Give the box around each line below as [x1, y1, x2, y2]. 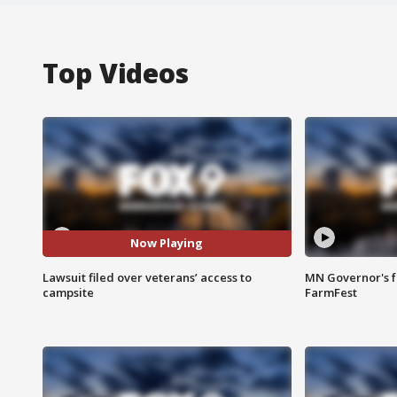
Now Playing [130, 235, 204, 252]
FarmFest [304, 284, 357, 300]
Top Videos [43, 54, 189, 91]
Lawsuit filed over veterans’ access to [43, 269, 252, 285]
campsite [43, 284, 94, 300]
